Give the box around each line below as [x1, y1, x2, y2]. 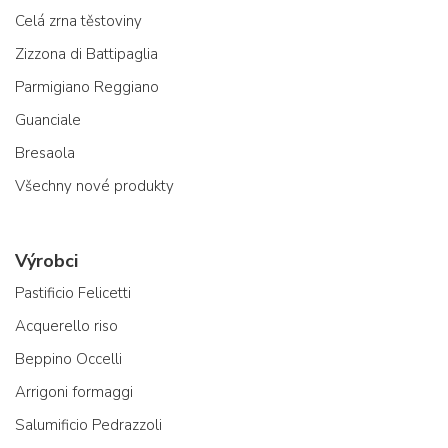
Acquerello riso [15, 315, 118, 336]
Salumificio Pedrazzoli [15, 414, 162, 435]
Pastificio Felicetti [15, 282, 131, 303]
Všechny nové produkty [15, 175, 174, 196]
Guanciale [15, 109, 81, 130]
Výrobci [15, 248, 78, 273]
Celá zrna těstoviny [15, 10, 142, 31]
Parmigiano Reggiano [15, 76, 159, 97]
